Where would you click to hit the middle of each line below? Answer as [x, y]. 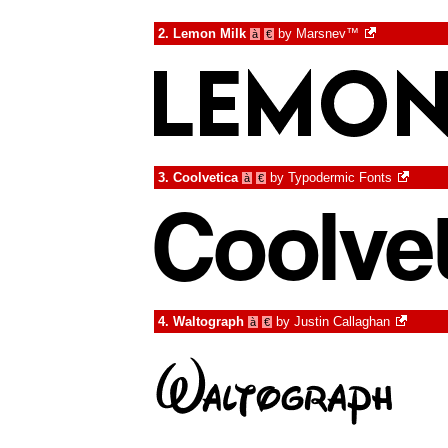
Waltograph [208, 321]
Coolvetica [205, 177]
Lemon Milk [209, 33]
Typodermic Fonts [340, 177]
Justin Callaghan [342, 321]
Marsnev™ [327, 33]
